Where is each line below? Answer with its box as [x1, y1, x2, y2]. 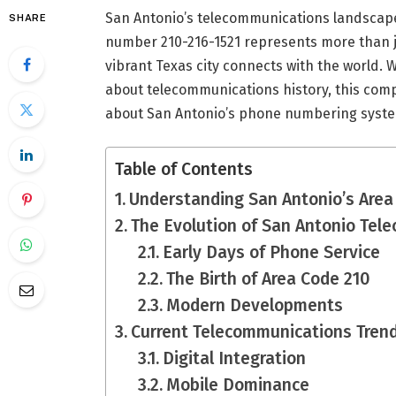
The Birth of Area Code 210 [166, 269, 371, 290]
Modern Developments [166, 295, 344, 316]
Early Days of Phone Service [163, 242, 381, 263]
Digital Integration [163, 348, 307, 369]
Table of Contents [114, 159, 253, 180]
